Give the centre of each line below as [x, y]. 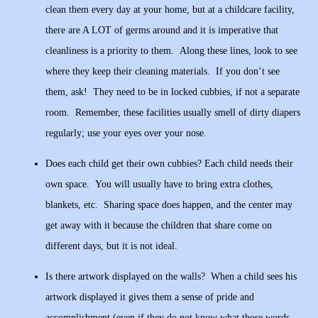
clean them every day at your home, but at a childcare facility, [170, 10]
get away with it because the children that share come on [159, 226]
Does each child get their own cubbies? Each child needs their [169, 164]
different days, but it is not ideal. [111, 246]
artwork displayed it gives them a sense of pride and [150, 297]
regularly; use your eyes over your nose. [126, 133]
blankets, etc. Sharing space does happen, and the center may [169, 205]
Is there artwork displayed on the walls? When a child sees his [171, 277]
